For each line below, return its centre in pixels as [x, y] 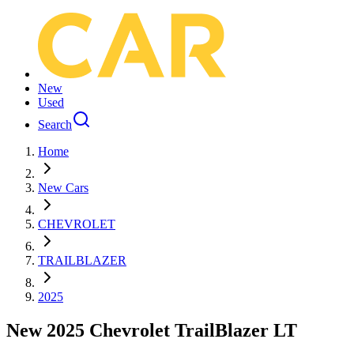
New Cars [63, 188]
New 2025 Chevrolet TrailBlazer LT [152, 330]
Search [55, 124]
